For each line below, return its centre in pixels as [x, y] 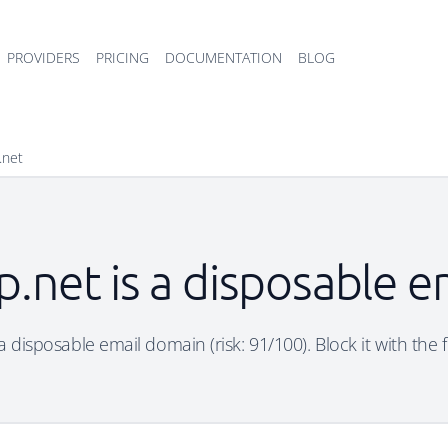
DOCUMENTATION [223, 57]
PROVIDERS [43, 57]
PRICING [122, 57]
